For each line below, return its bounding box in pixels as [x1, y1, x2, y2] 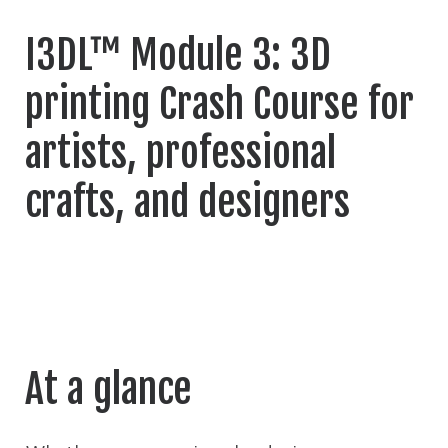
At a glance [25, 364, 192, 415]
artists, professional [25, 127, 336, 178]
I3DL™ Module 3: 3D [25, 29, 331, 80]
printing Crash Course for [25, 78, 414, 129]
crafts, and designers [25, 176, 350, 227]
